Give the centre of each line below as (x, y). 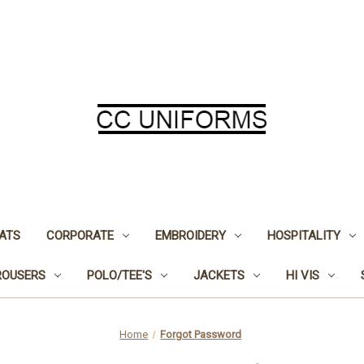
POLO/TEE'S (119, 275)
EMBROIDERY (190, 235)
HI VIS (302, 275)
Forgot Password (201, 334)
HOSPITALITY (303, 235)
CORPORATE (80, 235)
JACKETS (219, 275)
